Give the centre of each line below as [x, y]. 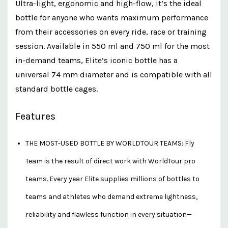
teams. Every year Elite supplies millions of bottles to [112, 179]
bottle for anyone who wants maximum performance [112, 17]
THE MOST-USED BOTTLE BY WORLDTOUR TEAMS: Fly [110, 143]
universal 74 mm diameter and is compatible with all [114, 74]
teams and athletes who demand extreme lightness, [111, 196]
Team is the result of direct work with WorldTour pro [110, 161]
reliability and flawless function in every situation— [109, 214]
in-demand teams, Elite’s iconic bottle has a [96, 60]
